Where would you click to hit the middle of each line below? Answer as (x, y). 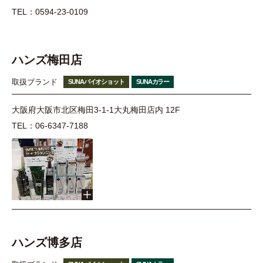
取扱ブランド (35, 82)
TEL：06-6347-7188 (50, 126)
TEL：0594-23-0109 (50, 11)
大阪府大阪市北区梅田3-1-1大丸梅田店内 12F (96, 109)
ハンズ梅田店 (47, 60)
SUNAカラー (153, 81)
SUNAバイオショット (96, 81)
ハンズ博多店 (47, 242)
